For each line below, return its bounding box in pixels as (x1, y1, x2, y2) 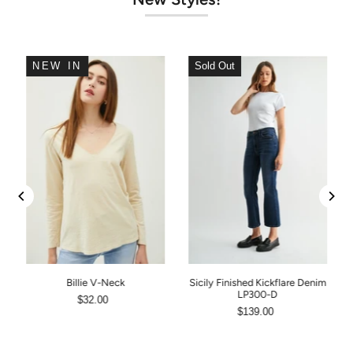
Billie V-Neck (65, 277, 124, 289)
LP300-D (237, 288, 278, 301)
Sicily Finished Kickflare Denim (189, 277, 327, 289)
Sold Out (195, 60, 235, 72)
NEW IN (32, 60, 82, 72)
